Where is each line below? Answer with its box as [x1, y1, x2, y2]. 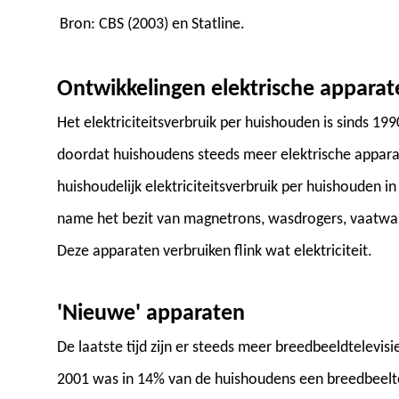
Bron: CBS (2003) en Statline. [60, 16, 245, 34]
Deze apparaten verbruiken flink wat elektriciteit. [57, 243, 372, 261]
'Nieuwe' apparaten [57, 302, 245, 327]
